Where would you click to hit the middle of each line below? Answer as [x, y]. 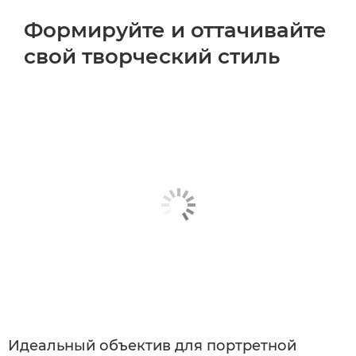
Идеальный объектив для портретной [152, 345]
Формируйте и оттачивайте [175, 30]
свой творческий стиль [152, 56]
